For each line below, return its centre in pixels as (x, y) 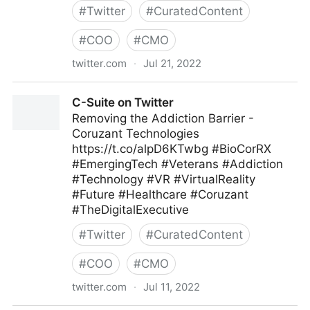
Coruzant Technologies (136, 134)
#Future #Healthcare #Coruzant (160, 194)
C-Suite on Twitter (123, 102)
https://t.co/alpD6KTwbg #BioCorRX (172, 149)
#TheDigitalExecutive (130, 210)
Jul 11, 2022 (172, 287)
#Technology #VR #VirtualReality (164, 179)
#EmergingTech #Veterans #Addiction (177, 164)
